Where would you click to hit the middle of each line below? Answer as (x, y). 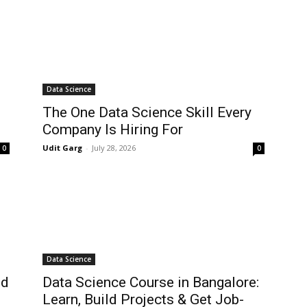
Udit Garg (62, 148)
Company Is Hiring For (113, 130)
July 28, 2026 (114, 148)
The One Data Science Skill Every (147, 113)
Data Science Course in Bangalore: (151, 283)
